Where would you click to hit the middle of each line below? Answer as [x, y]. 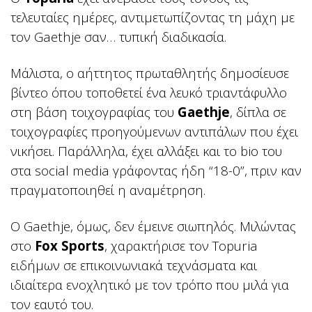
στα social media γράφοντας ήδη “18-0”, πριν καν [156, 171]
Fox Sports [70, 246]
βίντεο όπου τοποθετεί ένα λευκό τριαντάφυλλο [149, 93]
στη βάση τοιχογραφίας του [94, 112]
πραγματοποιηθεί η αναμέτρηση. [108, 190]
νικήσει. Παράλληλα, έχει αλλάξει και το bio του [146, 151]
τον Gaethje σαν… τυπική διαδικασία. [118, 37]
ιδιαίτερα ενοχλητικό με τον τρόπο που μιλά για [150, 285]
